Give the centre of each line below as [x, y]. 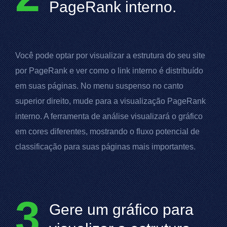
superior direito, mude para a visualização [91, 101]
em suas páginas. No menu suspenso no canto [99, 86]
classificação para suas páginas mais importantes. [105, 147]
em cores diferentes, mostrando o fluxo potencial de [107, 131]
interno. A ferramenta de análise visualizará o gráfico [109, 116]
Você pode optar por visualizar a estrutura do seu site [110, 55]
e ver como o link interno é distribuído [135, 71]
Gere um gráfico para [121, 210]
